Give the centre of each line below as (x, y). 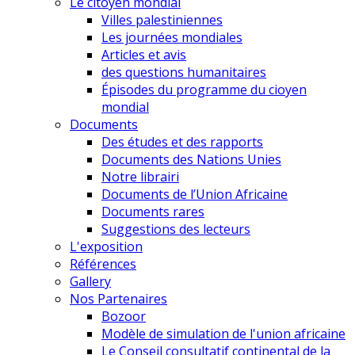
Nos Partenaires (118, 298)
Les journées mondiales (172, 37)
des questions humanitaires (184, 72)
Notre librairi (140, 176)
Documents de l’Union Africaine (195, 194)
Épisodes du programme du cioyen (204, 89)
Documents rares (153, 211)
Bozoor (124, 316)
